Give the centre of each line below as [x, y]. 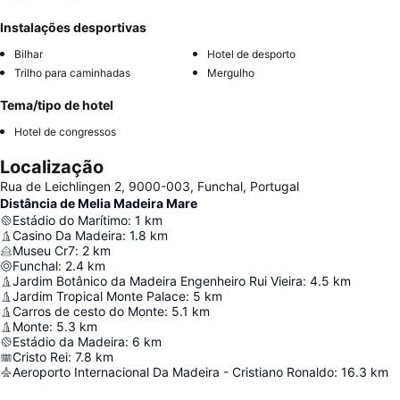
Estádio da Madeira [69, 342]
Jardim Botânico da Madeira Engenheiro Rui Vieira [158, 281]
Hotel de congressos [65, 132]
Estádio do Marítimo [70, 221]
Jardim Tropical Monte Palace [99, 296]
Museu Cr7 [44, 251]
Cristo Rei [40, 357]
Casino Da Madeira [67, 236]
